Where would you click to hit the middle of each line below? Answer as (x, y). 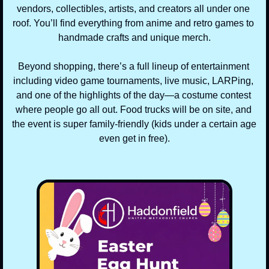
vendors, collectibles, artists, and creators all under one (133, 8)
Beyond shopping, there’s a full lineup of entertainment (133, 66)
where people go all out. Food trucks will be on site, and (133, 109)
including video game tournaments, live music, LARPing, (133, 80)
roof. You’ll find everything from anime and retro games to (133, 23)
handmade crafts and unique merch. (134, 37)
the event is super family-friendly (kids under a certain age (134, 124)
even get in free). (134, 138)
